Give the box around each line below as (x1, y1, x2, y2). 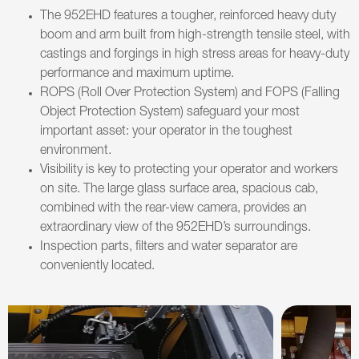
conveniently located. (40, 260, 155, 273)
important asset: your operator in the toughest (40, 125, 292, 139)
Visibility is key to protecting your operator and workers (40, 163, 338, 177)
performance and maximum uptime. (40, 67, 234, 81)
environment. (40, 144, 111, 158)
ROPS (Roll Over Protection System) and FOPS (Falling (40, 87, 340, 100)
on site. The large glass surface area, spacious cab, (40, 183, 318, 196)
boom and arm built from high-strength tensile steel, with (40, 29, 350, 42)
